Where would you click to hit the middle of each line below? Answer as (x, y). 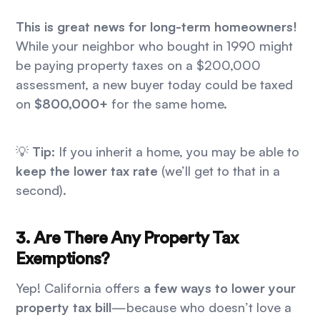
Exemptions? (63, 260)
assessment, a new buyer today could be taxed (155, 85)
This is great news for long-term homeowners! (157, 27)
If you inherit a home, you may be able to (177, 152)
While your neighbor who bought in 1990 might (155, 46)
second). (41, 190)
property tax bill (64, 307)
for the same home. (168, 104)
